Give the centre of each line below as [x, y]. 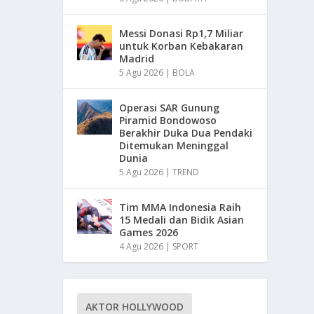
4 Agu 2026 [142, 246]
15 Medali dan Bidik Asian [182, 220]
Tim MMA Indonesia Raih [180, 207]
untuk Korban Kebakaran [182, 46]
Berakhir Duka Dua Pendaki [186, 133]
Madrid [137, 59]
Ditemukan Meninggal [174, 145]
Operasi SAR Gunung [170, 108]
